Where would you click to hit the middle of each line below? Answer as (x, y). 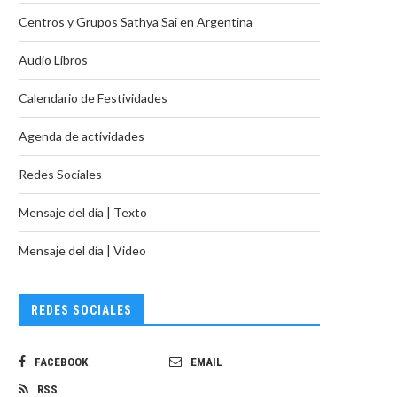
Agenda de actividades (82, 136)
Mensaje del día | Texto (83, 212)
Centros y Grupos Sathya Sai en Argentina (136, 22)
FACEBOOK (61, 362)
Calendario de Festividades (93, 98)
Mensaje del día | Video (82, 250)
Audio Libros (53, 60)
